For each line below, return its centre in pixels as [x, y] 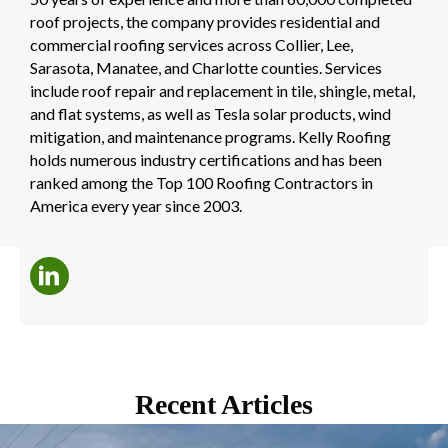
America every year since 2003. [136, 206]
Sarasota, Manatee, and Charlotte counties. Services [206, 68]
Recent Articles [224, 405]
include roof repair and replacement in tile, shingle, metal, [222, 91]
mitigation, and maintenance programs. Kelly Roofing [210, 137]
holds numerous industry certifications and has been [206, 160]
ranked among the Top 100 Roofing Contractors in [201, 183]
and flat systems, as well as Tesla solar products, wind [210, 114]
